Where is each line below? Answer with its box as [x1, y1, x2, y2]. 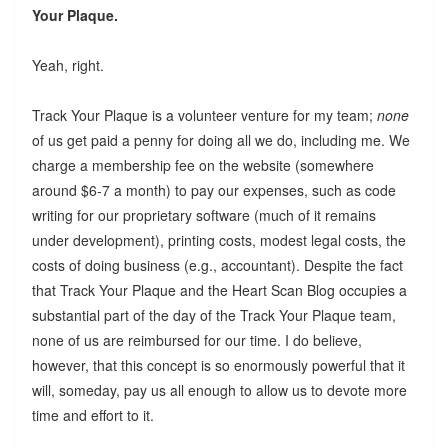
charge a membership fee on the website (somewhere [31, 154, 374, 175]
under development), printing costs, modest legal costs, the [31, 229, 406, 250]
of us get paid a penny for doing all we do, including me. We [31, 129, 410, 150]
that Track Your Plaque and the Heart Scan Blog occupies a [31, 279, 407, 300]
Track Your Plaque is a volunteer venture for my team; [31, 104, 377, 125]
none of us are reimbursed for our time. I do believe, [31, 329, 362, 350]
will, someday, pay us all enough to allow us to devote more [31, 379, 407, 400]
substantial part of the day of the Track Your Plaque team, [31, 304, 396, 325]
